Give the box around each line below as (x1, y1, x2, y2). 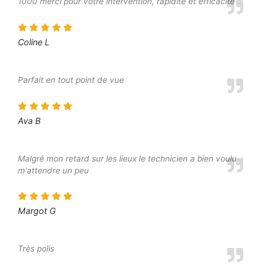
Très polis (18, 244, 54, 254)
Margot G (18, 206, 56, 216)
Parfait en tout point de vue (18, 74, 124, 85)
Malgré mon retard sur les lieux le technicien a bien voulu (18, 153, 237, 163)
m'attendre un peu (18, 165, 89, 175)
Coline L (18, 36, 49, 47)
